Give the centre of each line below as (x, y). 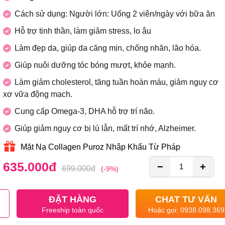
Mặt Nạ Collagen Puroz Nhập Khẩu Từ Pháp (100, 147)
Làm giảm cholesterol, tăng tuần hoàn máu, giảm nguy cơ (116, 82)
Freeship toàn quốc (72, 210)
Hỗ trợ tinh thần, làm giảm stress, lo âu (83, 31)
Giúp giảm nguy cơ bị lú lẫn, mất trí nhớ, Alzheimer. (105, 129)
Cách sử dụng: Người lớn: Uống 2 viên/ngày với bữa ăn (115, 14)
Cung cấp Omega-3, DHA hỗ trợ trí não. (84, 111)
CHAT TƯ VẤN (186, 200)
